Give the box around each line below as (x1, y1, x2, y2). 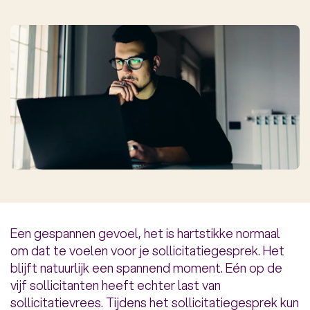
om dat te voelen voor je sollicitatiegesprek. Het (10, 241, 284, 260)
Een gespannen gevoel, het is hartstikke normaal (10, 224, 280, 243)
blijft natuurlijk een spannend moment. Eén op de (10, 259, 282, 277)
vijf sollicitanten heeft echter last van (10, 276, 221, 295)
